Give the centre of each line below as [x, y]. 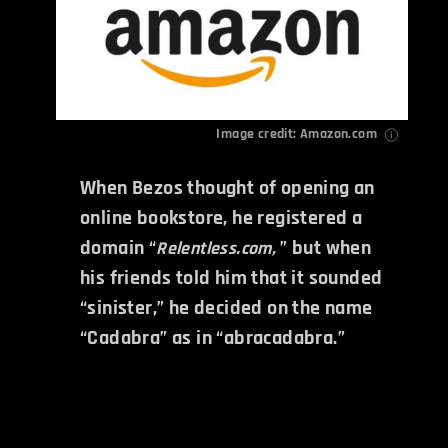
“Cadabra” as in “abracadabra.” [212, 337]
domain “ [118, 247]
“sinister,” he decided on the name [226, 307]
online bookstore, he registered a [221, 217]
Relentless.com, [216, 248]
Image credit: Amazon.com [296, 133]
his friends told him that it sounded [231, 277]
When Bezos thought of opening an [227, 187]
